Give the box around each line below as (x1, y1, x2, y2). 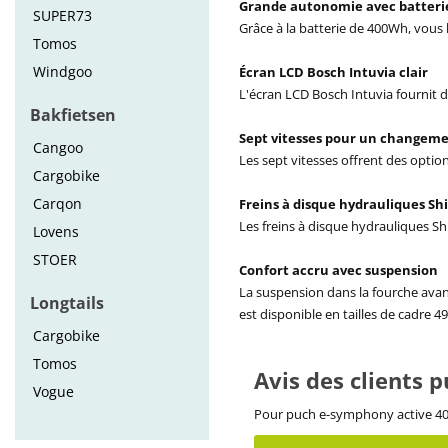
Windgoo (33, 62, 92, 81)
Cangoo (33, 138, 83, 157)
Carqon (33, 194, 82, 213)
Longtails (30, 292, 104, 314)
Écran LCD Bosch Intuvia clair (239, 63, 428, 81)
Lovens (33, 222, 79, 241)
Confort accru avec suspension (239, 261, 438, 279)
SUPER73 (33, 6, 92, 25)
